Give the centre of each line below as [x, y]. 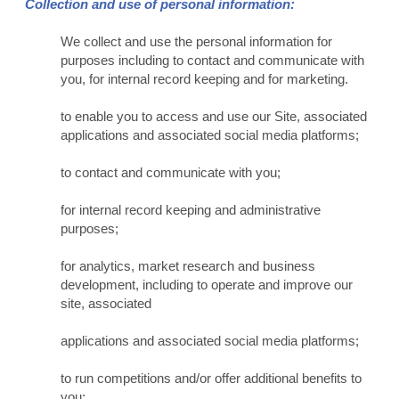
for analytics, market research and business [187, 266]
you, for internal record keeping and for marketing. [204, 79]
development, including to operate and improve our [206, 285]
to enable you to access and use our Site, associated [213, 117]
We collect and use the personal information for [196, 42]
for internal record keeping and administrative [190, 210]
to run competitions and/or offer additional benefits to [211, 379]
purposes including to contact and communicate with [212, 61]
